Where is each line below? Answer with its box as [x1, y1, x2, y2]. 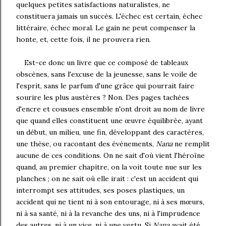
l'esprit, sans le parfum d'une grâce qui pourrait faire [16, 81, 194, 90]
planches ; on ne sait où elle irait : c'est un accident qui [16, 174, 198, 183]
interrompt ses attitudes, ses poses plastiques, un [16, 186, 185, 195]
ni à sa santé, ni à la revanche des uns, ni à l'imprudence [16, 209, 200, 218]
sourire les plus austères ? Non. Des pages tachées [16, 93, 189, 102]
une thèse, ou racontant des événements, [16, 139, 156, 148]
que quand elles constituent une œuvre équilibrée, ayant [16, 116, 203, 125]
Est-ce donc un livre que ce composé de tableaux [24, 58, 188, 67]
